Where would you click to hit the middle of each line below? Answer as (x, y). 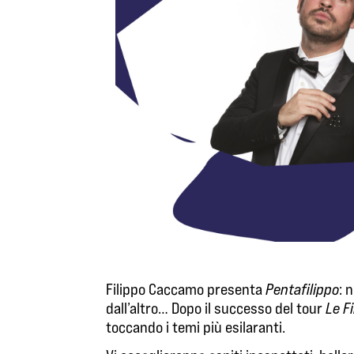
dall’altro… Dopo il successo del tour (216, 308)
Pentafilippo (303, 289)
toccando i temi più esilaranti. (196, 327)
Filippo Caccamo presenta (186, 289)
